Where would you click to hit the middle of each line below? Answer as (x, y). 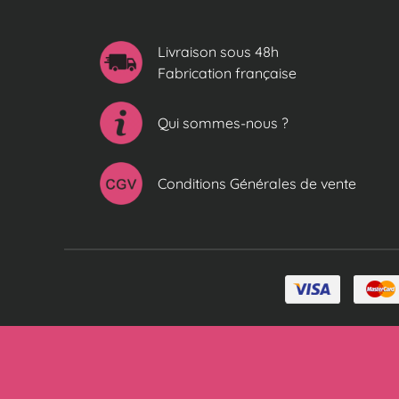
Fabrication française (227, 73)
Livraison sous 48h (218, 51)
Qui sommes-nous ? (223, 122)
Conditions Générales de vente (257, 183)
